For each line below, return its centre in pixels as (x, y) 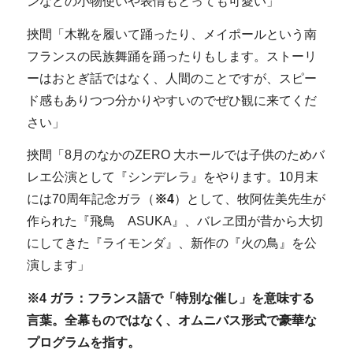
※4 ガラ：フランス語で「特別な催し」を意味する (170, 298)
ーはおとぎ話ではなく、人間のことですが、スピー (171, 78)
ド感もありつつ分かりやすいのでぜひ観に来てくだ (171, 100)
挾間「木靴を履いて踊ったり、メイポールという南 (171, 34)
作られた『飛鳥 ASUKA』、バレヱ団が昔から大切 (175, 221)
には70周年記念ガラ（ (90, 199)
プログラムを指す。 (83, 342)
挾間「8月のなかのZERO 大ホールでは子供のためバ (175, 155)
